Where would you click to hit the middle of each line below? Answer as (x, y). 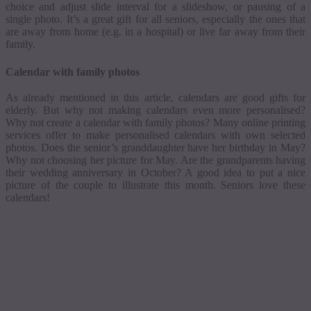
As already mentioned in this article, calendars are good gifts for (155, 98)
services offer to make (60, 135)
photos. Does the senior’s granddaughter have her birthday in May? (155, 148)
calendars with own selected (237, 135)
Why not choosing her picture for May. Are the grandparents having (155, 160)
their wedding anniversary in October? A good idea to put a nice (155, 173)
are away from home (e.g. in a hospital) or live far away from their (155, 31)
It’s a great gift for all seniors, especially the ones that (186, 19)
